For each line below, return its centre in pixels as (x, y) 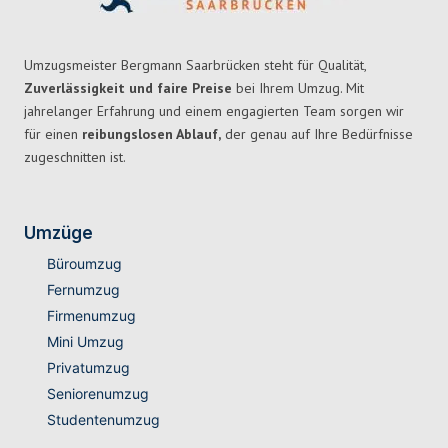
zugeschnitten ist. (75, 157)
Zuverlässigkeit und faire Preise (128, 88)
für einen (53, 134)
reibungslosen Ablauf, (151, 134)
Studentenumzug (103, 420)
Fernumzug (83, 290)
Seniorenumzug (97, 394)
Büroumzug (84, 264)
